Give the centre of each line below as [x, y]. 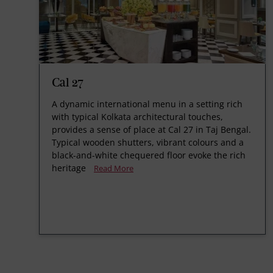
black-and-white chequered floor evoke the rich [149, 155]
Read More [114, 168]
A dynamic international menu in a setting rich [147, 104]
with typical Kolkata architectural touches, [137, 116]
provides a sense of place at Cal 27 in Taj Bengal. [151, 129]
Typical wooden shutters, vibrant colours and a [148, 142]
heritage [69, 168]
